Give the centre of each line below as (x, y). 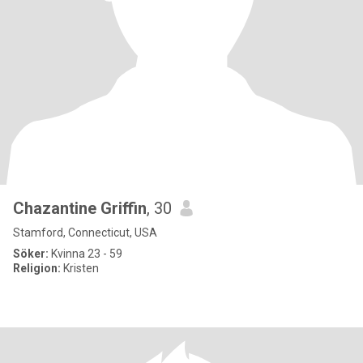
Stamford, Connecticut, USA (85, 233)
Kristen (80, 268)
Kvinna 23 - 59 (85, 254)
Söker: (31, 254)
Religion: (37, 268)
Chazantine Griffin (80, 208)
